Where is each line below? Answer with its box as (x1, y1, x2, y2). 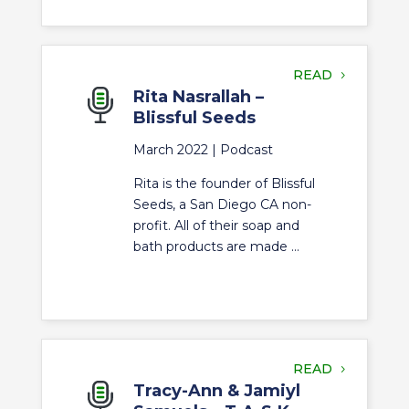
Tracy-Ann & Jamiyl (132, 381, 300, 401)
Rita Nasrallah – (132, 87, 264, 107)
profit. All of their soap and (132, 217, 299, 234)
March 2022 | (132, 142, 220, 158)
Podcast (219, 142, 273, 158)
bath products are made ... (132, 238, 299, 255)
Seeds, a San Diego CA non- (132, 196, 311, 213)
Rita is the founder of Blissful (132, 175, 315, 192)
